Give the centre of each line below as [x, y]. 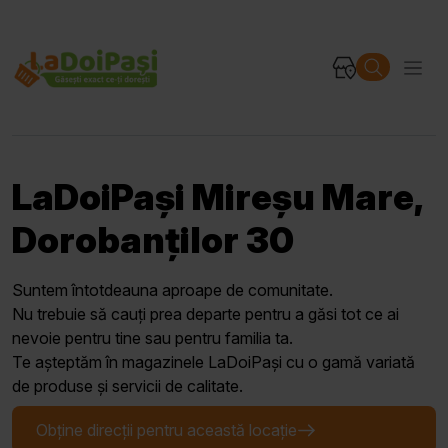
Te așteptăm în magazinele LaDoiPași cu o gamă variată [213, 362]
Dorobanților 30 [153, 240]
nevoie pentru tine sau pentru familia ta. [152, 338]
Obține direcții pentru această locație [166, 430]
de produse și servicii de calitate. [127, 386]
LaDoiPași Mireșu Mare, [217, 197]
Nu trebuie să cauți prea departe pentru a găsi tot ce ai [205, 314]
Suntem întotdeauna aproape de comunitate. [172, 290]
